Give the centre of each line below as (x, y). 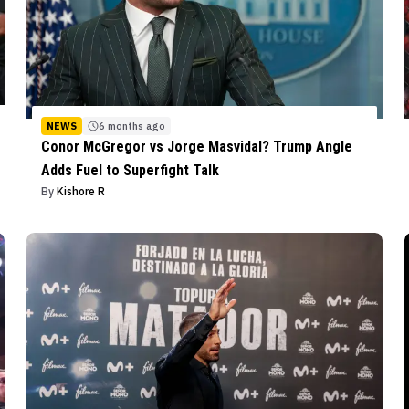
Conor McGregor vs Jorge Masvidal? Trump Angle (196, 146)
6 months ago (131, 126)
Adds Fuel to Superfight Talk (130, 170)
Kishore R (80, 191)
